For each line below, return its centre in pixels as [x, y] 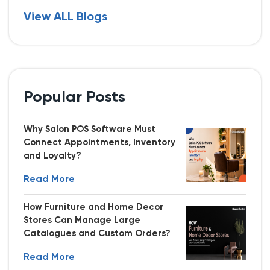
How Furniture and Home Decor [93, 207]
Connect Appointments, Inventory [99, 142]
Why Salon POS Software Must [89, 129]
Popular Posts [74, 97]
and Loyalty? [52, 155]
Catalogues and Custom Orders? [97, 233]
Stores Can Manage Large [82, 220]
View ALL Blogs [65, 17]
